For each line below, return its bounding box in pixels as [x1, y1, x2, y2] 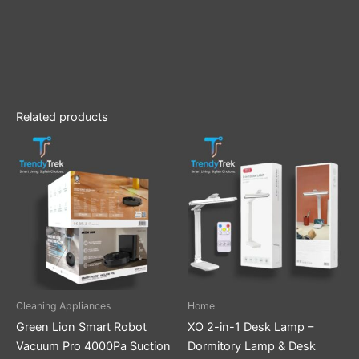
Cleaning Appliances [16, 299, 111, 312]
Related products [16, 109, 108, 124]
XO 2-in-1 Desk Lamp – [188, 319, 313, 334]
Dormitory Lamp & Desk [188, 338, 316, 353]
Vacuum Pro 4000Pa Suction [16, 338, 171, 353]
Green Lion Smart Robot [16, 319, 147, 334]
